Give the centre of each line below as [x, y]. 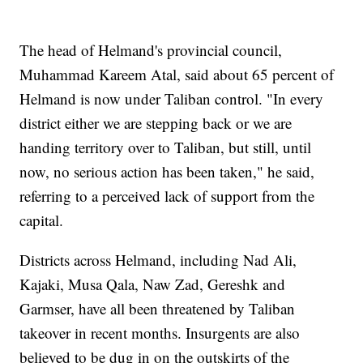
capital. [42, 220]
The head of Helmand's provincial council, [151, 50]
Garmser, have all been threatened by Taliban [158, 309]
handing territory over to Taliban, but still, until [166, 147]
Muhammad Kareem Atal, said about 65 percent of [177, 75]
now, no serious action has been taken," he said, [167, 172]
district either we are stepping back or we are [156, 123]
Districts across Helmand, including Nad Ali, [158, 260]
